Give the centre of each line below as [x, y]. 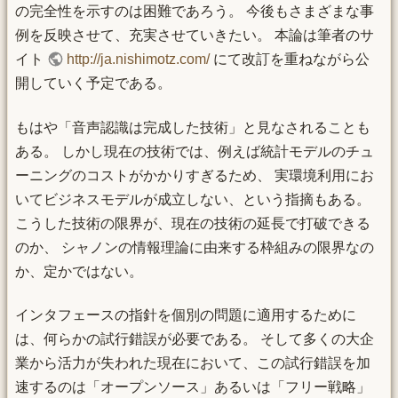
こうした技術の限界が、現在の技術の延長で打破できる [193, 223]
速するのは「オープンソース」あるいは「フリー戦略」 [193, 386]
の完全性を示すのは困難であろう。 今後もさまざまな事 [195, 12]
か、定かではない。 [79, 271]
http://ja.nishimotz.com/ [139, 60]
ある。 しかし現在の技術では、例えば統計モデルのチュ [195, 151]
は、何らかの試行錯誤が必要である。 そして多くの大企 [195, 338]
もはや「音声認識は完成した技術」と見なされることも [193, 127]
